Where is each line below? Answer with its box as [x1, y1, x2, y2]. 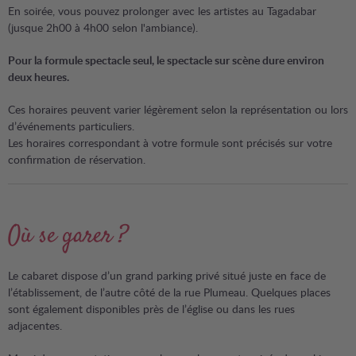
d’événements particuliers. [8, 118, 134, 133]
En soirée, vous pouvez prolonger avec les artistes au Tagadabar [8, 3, 316, 18]
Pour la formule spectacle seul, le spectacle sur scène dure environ [8, 52, 324, 68]
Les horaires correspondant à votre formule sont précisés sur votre [8, 135, 332, 150]
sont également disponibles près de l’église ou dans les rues [8, 301, 295, 316]
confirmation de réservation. [8, 152, 145, 167]
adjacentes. [8, 318, 62, 333]
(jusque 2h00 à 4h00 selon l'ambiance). [8, 20, 198, 35]
